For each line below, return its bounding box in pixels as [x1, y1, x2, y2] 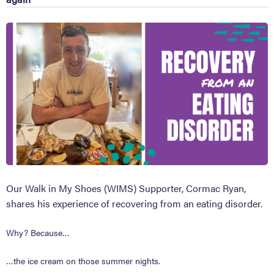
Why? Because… [6, 226, 70, 239]
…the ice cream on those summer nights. [6, 254, 160, 267]
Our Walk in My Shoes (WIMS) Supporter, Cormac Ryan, [6, 180, 246, 195]
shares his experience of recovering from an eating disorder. [6, 196, 262, 210]
